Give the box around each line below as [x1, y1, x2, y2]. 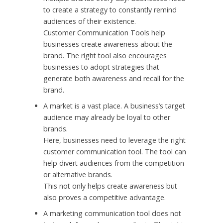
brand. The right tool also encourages [43, 51, 167, 61]
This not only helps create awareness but [43, 181, 177, 191]
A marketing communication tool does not [43, 209, 181, 219]
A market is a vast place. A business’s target [43, 101, 185, 111]
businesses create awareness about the [43, 39, 172, 49]
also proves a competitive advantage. [43, 193, 166, 203]
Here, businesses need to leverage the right [43, 135, 186, 145]
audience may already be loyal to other [43, 112, 170, 122]
